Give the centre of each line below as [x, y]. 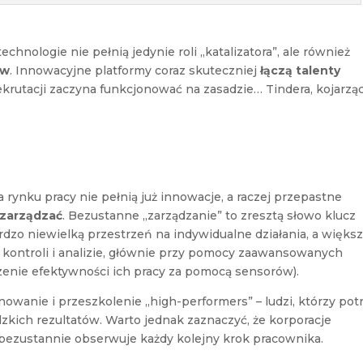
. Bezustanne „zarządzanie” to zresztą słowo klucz [209, 215]
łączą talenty [301, 70]
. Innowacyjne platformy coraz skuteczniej [135, 70]
